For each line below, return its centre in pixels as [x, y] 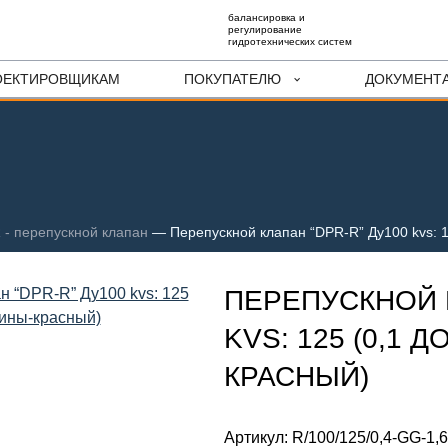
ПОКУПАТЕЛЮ [232, 79]
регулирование [265, 29]
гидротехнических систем [290, 41]
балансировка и [266, 17]
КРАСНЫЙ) [296, 376]
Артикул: [258, 437]
